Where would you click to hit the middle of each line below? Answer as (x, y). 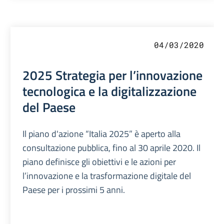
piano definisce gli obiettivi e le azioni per (99, 162)
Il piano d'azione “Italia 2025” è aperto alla (102, 134)
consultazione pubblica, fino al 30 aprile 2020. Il (112, 148)
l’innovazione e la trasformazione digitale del (107, 176)
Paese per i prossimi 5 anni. (74, 190)
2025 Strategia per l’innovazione (113, 75)
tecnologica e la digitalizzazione (110, 91)
